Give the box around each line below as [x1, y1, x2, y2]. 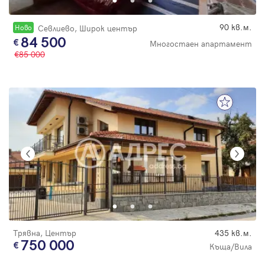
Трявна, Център [13, 227, 76, 239]
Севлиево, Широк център [38, 22, 138, 34]
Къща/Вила [209, 241, 252, 253]
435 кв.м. [215, 227, 252, 239]
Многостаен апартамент [150, 37, 252, 49]
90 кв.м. [219, 21, 252, 33]
